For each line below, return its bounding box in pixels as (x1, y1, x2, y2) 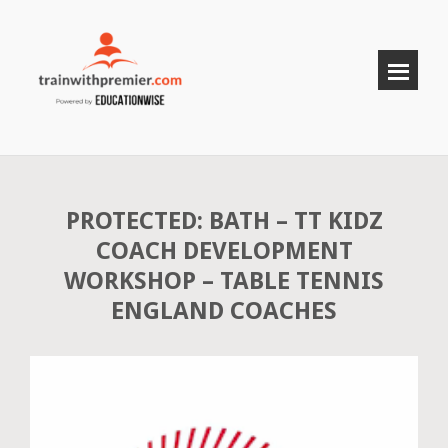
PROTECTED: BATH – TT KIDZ (65, 207, 383, 235)
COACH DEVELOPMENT (95, 237, 353, 265)
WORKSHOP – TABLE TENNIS (64, 267, 384, 295)
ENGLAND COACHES (111, 297, 337, 325)
